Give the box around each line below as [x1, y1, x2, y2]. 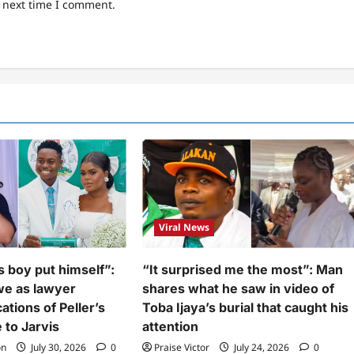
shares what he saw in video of [142, 280, 335, 296]
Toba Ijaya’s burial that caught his [142, 299, 349, 315]
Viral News [159, 220, 210, 234]
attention [142, 318, 199, 334]
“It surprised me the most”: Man [142, 261, 344, 277]
